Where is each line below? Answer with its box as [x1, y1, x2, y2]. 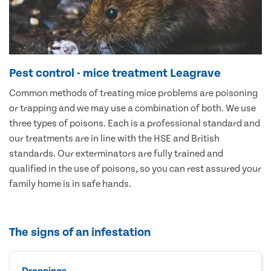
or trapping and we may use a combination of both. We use [9, 102, 256, 114]
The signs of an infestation [9, 225, 151, 239]
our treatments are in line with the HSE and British [9, 132, 220, 144]
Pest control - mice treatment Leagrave [9, 66, 221, 80]
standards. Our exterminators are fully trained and [9, 148, 223, 159]
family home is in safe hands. [9, 178, 131, 189]
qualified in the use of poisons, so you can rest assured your [9, 163, 261, 174]
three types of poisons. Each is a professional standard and [9, 117, 260, 129]
